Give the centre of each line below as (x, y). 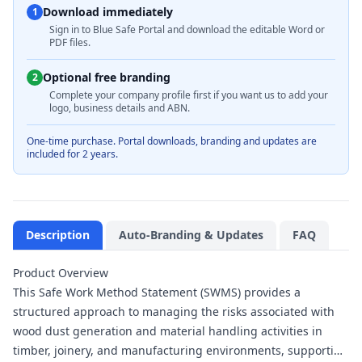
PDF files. (70, 42)
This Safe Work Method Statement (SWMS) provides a (157, 292)
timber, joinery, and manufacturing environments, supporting (181, 350)
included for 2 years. (72, 154)
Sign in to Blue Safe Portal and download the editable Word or (187, 29)
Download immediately (108, 12)
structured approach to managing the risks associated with (174, 311)
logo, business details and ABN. (120, 108)
